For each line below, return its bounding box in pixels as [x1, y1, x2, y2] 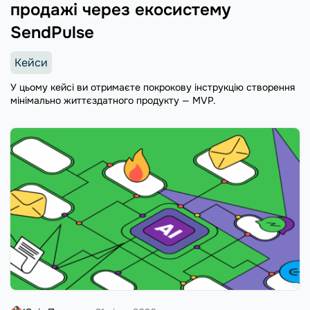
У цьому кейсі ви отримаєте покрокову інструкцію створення [10, 80, 295, 93]
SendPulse [10, 21, 94, 43]
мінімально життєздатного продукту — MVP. [10, 93, 216, 107]
